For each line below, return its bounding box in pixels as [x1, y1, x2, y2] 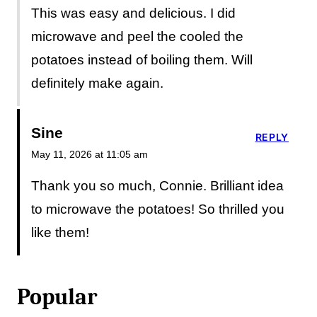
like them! [31, 224, 89, 240]
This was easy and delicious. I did [31, 5, 236, 21]
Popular [17, 283, 98, 310]
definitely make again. [31, 75, 163, 91]
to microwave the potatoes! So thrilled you [31, 201, 284, 217]
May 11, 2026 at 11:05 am [31, 148, 148, 160]
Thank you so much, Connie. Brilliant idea [31, 178, 284, 193]
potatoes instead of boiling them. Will [31, 52, 253, 67]
